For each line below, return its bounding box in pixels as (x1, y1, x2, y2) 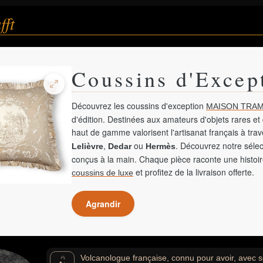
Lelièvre (72, 141, 103, 151)
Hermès (146, 141, 176, 151)
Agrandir (86, 198, 120, 210)
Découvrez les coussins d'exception (72, 100, 206, 112)
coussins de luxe (72, 168, 133, 177)
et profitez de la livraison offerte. (133, 166, 254, 178)
